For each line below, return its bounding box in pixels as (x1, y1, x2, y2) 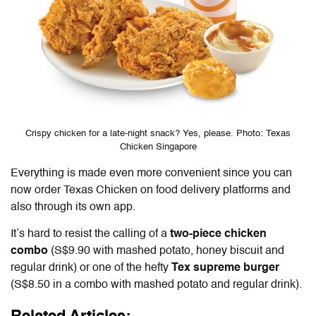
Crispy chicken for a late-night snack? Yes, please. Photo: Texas (25, 128, 291, 138)
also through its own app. (11, 201, 135, 213)
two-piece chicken (167, 228, 267, 240)
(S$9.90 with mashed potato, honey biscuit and (48, 245, 284, 257)
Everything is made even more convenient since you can (11, 167, 292, 179)
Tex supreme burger (171, 262, 279, 274)
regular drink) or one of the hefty (11, 262, 171, 274)
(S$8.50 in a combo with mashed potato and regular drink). (11, 279, 302, 291)
